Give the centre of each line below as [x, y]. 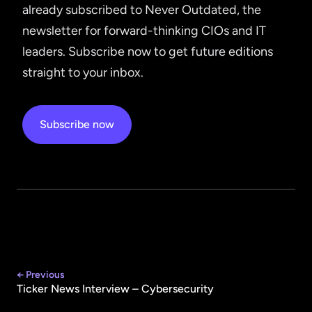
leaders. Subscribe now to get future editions [148, 52]
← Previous [41, 275]
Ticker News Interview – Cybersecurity [115, 289]
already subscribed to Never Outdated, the [142, 10]
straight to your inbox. [83, 73]
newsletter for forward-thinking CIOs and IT [144, 31]
